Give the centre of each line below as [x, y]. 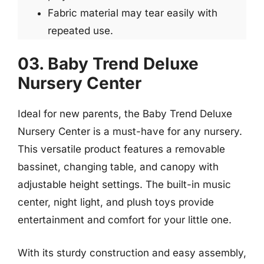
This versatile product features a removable [121, 149]
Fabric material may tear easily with [133, 13]
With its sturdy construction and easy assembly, [132, 253]
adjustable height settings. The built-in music [124, 184]
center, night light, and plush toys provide [116, 202]
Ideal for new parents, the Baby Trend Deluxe [125, 114]
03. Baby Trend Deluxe [108, 64]
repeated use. [80, 30]
